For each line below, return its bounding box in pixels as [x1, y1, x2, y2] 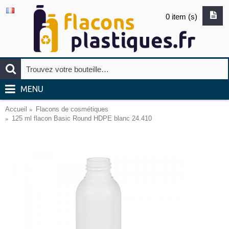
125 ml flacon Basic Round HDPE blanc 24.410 [12, 114, 152, 122]
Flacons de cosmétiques [36, 105, 108, 113]
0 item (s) [166, 12, 197, 21]
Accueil [5, 105, 27, 113]
